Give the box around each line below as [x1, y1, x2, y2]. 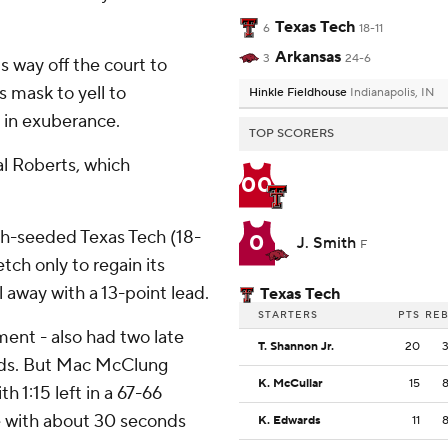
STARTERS [258, 308, 318, 322]
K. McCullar [258, 376, 323, 392]
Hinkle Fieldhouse [249, 85, 350, 101]
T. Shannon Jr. [258, 339, 334, 355]
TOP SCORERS [249, 126, 334, 142]
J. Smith [297, 233, 360, 254]
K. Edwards [258, 413, 321, 429]
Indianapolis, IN [350, 85, 434, 101]
